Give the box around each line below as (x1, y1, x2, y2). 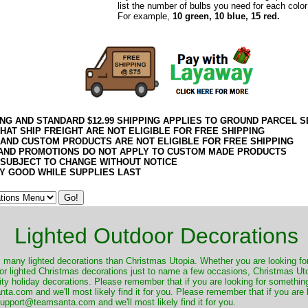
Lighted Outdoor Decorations (14, 223, 298, 248)
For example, (117, 10, 173, 21)
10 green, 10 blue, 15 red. (172, 10, 280, 21)
